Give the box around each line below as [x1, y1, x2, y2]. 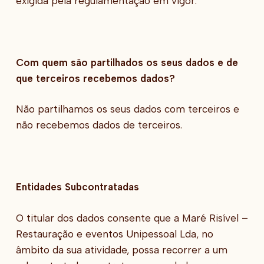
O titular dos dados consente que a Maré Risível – [15, 212, 248, 224]
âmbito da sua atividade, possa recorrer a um [15, 243, 227, 256]
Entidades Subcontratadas [15, 181, 139, 193]
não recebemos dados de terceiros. [15, 119, 182, 131]
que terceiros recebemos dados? [15, 72, 175, 84]
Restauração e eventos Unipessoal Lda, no [15, 227, 213, 240]
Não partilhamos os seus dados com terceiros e [15, 103, 239, 115]
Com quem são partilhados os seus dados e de [15, 56, 238, 68]
